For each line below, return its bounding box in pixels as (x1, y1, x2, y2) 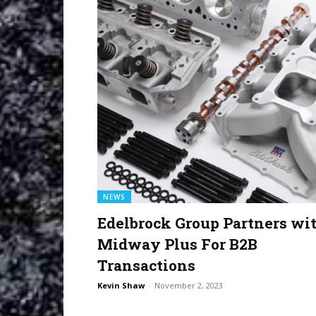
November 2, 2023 (154, 280, 223, 291)
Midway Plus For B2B (97, 234, 257, 255)
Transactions (97, 255, 195, 276)
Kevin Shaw (97, 280, 145, 291)
